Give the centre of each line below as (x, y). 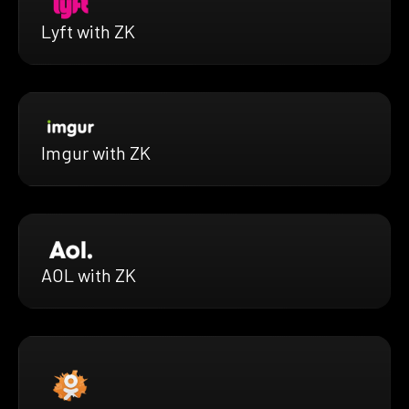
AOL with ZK (89, 274)
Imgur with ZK (96, 153)
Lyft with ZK (88, 31)
